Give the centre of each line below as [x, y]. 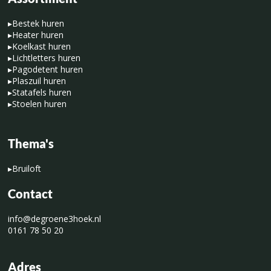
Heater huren [38, 34]
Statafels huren [42, 92]
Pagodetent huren [47, 69]
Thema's [31, 143]
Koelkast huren [41, 46]
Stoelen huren [39, 103]
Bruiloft [27, 168]
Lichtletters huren [46, 57]
